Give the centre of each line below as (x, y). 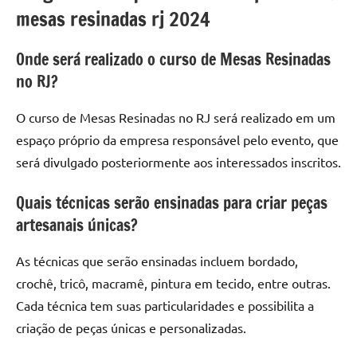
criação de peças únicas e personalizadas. (131, 327)
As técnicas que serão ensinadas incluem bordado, (157, 260)
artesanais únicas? (77, 225)
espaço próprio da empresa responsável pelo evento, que (177, 139)
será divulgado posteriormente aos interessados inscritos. (178, 161)
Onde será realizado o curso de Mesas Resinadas (173, 59)
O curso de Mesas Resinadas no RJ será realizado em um (176, 117)
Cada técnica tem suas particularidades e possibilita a (165, 305)
